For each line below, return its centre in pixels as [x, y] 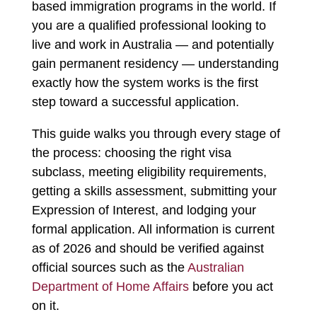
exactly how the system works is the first [145, 83]
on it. [45, 306]
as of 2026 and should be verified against [148, 248]
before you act [231, 287]
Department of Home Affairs [110, 287]
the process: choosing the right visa [131, 153]
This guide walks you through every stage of [156, 134]
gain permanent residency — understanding [155, 64]
